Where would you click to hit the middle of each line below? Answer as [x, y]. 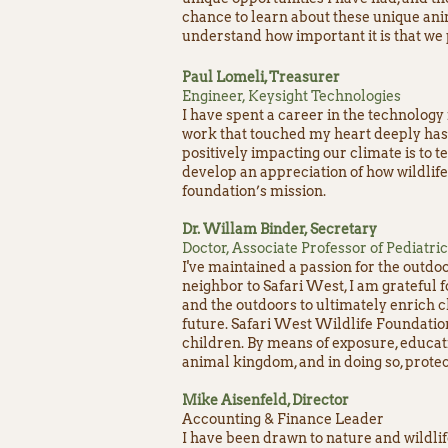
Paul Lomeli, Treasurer [261, 77]
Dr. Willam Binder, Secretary [279, 229]
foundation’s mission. [254, 191]
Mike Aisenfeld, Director [265, 400]
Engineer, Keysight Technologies [291, 96]
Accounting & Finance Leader [283, 419]
